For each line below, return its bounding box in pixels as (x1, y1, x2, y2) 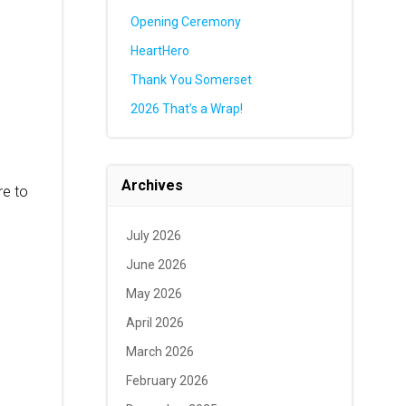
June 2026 (125, 257, 187, 272)
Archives (121, 177, 183, 194)
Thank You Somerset (130, 72, 252, 87)
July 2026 (125, 228, 181, 243)
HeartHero (130, 43, 189, 58)
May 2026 (125, 286, 182, 301)
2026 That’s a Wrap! (130, 101, 243, 116)
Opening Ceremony (130, 14, 241, 29)
